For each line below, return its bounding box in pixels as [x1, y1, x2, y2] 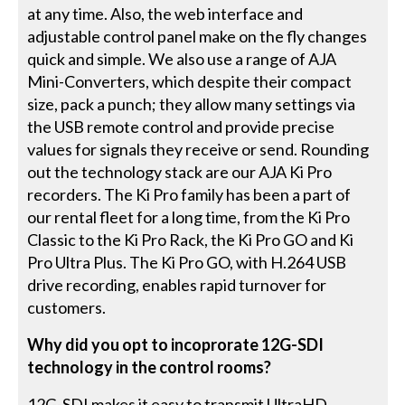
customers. [27, 297, 107, 317]
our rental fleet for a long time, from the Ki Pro [27, 206, 351, 227]
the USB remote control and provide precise [27, 116, 335, 137]
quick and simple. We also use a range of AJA [27, 48, 337, 69]
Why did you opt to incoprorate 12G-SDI [27, 334, 325, 354]
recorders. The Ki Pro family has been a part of [27, 184, 352, 204]
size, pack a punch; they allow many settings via [27, 93, 356, 114]
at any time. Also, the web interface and [27, 3, 304, 24]
